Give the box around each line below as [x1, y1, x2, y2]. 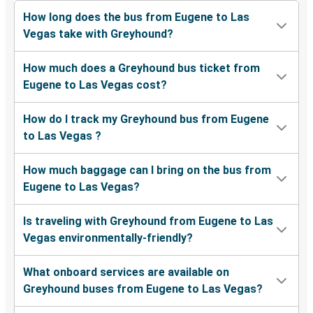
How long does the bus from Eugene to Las [23, 10, 249, 24]
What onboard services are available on [23, 265, 229, 279]
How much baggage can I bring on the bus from [23, 163, 271, 177]
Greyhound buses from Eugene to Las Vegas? [23, 282, 263, 296]
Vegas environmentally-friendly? [23, 231, 193, 245]
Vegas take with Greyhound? [23, 27, 173, 41]
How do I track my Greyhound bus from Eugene [23, 112, 269, 126]
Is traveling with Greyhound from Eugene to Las [23, 214, 273, 228]
